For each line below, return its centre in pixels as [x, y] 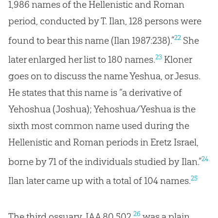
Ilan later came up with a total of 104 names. [99, 180]
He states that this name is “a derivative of [95, 92]
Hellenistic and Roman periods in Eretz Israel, [103, 142]
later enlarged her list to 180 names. [82, 59]
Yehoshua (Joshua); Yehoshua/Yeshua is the [102, 109]
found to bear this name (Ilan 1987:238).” [91, 40]
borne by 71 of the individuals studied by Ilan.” [105, 161]
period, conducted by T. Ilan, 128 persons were [105, 21]
